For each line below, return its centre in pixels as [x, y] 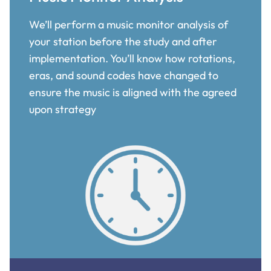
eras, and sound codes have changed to [124, 75]
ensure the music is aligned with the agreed [133, 92]
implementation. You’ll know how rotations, [132, 58]
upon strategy [63, 109]
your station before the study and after [123, 41]
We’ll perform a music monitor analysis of [129, 24]
